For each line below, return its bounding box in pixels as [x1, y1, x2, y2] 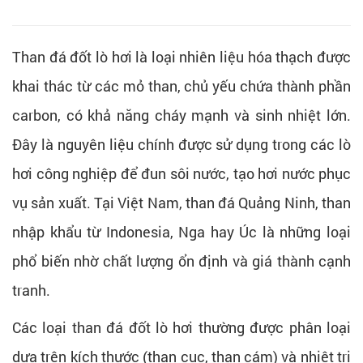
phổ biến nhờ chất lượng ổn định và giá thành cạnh [12, 250, 351, 271]
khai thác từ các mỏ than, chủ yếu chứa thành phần [12, 75, 351, 96]
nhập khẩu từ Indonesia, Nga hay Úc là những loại [12, 221, 351, 241]
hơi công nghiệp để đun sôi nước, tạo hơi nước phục [12, 163, 351, 183]
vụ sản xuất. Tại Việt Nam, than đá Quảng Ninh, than [12, 192, 351, 212]
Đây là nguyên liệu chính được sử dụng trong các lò [12, 134, 351, 154]
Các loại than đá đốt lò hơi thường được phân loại [12, 317, 351, 337]
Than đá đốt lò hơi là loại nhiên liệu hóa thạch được [12, 46, 351, 66]
